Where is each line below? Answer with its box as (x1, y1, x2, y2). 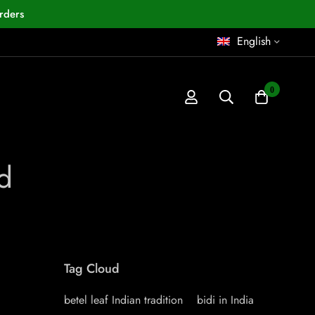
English (237, 33, 271, 49)
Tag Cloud (64, 259, 120, 278)
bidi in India (197, 292, 254, 308)
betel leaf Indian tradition (64, 292, 183, 308)
